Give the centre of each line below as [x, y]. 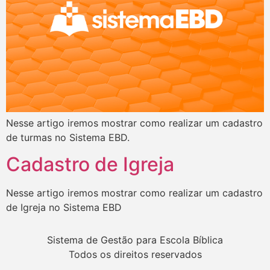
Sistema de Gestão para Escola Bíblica [135, 240]
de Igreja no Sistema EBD [64, 207]
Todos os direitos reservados [135, 255]
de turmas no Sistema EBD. [68, 137]
